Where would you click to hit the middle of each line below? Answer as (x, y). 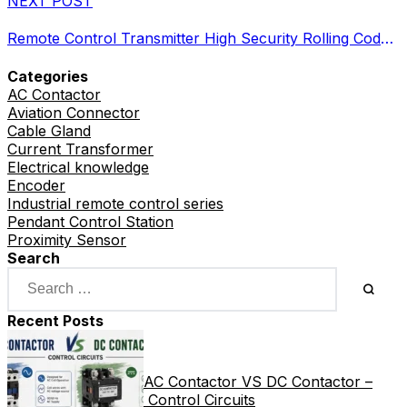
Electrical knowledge (78, 167)
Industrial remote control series (115, 203)
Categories (48, 76)
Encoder (36, 185)
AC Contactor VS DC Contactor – (258, 381)
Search (34, 258)
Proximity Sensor (67, 239)
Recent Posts (55, 320)
